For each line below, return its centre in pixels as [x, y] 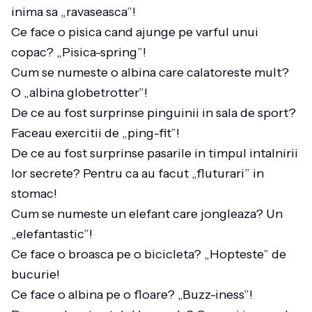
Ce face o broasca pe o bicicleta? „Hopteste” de [149, 254]
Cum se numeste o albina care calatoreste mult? [150, 72]
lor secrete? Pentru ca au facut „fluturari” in [138, 173]
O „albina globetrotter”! [82, 93]
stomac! [37, 194]
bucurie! [38, 274]
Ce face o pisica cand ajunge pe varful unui [135, 32]
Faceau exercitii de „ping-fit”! [98, 133]
